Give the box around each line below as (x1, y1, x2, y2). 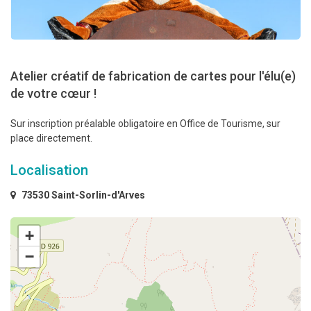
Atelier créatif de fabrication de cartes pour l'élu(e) (10, 69, 296, 84)
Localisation (10, 162, 88, 179)
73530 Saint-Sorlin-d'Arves (19, 190, 145, 201)
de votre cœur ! (10, 86, 96, 101)
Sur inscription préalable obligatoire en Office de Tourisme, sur (10, 118, 280, 130)
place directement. (10, 133, 92, 144)
